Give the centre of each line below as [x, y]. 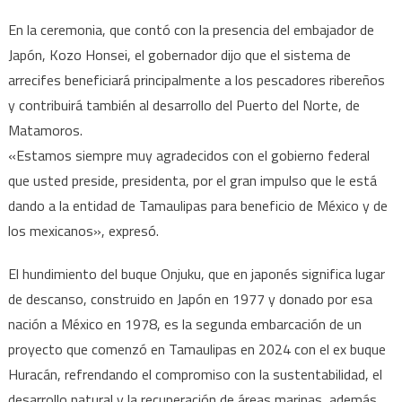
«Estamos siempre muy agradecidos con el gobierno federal [188, 155]
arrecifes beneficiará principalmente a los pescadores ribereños [196, 79]
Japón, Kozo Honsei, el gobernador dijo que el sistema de [179, 54]
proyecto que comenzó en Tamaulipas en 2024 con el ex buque [197, 349]
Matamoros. [45, 130]
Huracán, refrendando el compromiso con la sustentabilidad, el [195, 374]
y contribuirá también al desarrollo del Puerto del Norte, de [184, 105]
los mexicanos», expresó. [83, 230]
